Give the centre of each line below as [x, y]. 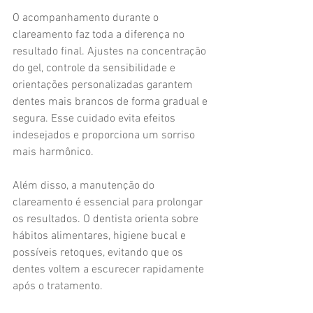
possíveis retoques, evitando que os [99, 253]
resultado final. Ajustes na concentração [111, 52]
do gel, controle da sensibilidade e [95, 68]
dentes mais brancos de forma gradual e [111, 102]
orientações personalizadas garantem [104, 85]
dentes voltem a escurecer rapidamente [110, 270]
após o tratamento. [58, 286]
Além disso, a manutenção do [85, 186]
